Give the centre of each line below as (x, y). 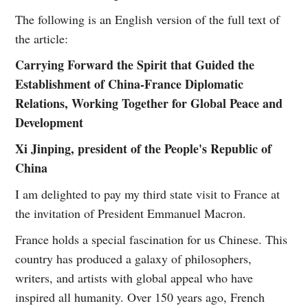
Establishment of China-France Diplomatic (130, 84)
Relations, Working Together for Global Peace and (149, 103)
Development (49, 122)
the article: (42, 38)
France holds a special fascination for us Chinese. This (152, 239)
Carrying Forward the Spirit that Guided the (135, 64)
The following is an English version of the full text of (148, 19)
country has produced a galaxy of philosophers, (134, 258)
